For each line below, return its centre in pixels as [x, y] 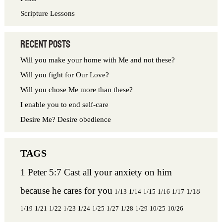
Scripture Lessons [48, 13]
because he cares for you [67, 190]
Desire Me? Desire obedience [66, 119]
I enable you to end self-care [69, 104]
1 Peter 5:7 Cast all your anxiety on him [96, 172]
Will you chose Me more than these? [77, 89]
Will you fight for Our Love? [65, 75]
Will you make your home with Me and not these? [98, 60]
